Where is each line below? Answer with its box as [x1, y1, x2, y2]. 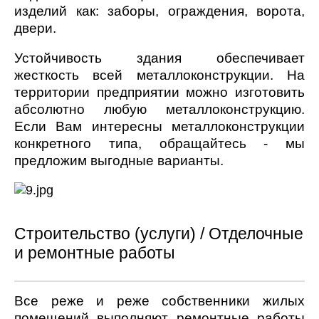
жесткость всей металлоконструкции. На [14, 67, 305, 83]
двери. [14, 20, 56, 36]
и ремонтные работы [14, 243, 175, 262]
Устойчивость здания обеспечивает [14, 50, 305, 66]
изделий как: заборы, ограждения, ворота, [14, 3, 305, 19]
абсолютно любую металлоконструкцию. [14, 101, 305, 117]
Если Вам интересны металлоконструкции [14, 118, 305, 134]
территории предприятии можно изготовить [14, 84, 305, 100]
